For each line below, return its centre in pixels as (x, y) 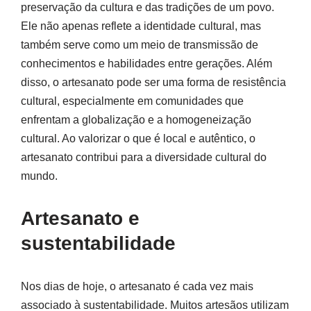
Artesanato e (80, 219)
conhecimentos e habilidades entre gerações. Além (146, 64)
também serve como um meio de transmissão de (140, 45)
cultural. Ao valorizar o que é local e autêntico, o (138, 139)
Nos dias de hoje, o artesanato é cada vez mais (137, 287)
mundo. (39, 176)
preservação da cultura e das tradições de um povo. (148, 8)
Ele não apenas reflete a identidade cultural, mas (141, 26)
